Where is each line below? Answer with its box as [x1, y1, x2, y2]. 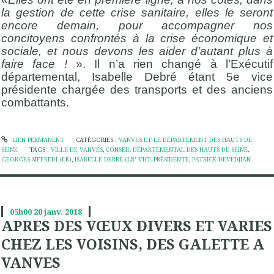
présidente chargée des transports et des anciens [1, 83, 273, 96]
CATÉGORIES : [75, 135, 119, 144]
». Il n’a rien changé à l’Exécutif [76, 57, 273, 70]
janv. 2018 [43, 206, 82, 217]
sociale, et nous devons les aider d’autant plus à [1, 44, 273, 57]
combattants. [1, 95, 69, 109]
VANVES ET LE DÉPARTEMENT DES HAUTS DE [118, 135, 252, 144]
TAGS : [29, 145, 51, 154]
